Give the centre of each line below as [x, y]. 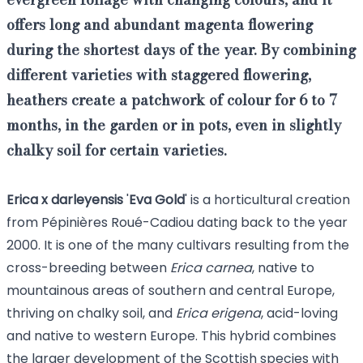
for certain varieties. [154, 150]
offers [28, 25]
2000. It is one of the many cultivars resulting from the [178, 245]
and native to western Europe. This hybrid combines [171, 336]
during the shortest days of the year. [132, 50]
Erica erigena [218, 313]
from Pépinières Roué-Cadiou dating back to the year [177, 222]
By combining [306, 50]
